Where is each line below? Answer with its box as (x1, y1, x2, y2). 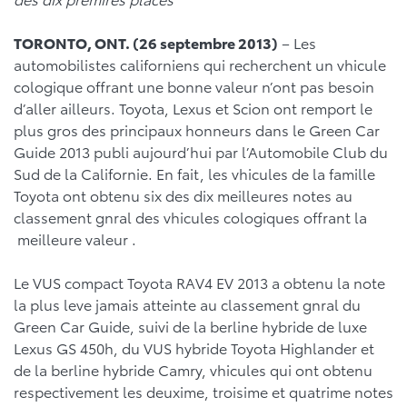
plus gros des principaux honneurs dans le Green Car (14, 119, 380, 140)
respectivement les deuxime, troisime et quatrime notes (14, 381, 393, 402)
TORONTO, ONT (14, 32, 125, 53)
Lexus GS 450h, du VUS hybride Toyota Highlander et (14, 337, 374, 358)
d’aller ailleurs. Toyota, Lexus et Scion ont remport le (14, 97, 372, 118)
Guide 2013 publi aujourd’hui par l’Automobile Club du (14, 141, 388, 162)
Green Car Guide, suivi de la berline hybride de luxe (14, 315, 367, 336)
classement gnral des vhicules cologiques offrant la (14, 206, 367, 227)
